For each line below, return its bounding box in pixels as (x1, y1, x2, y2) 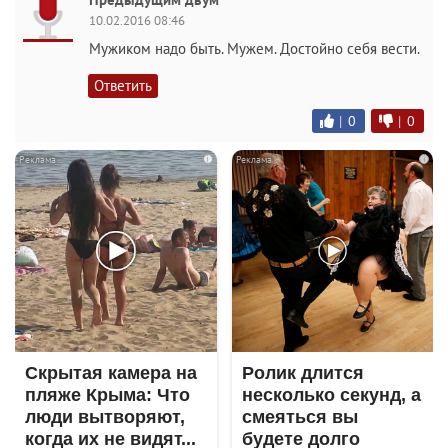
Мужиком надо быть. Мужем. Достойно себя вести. (89, 39, 420, 58)
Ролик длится (241, 362, 364, 383)
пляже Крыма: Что (25, 384, 190, 405)
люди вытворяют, (25, 406, 185, 427)
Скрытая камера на (25, 362, 197, 383)
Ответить (94, 76, 152, 95)
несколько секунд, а (241, 384, 421, 405)
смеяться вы (241, 406, 358, 427)
